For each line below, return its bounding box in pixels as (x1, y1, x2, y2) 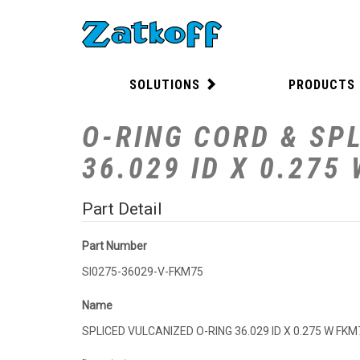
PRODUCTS (288, 77, 355, 93)
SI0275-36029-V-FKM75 (82, 265, 203, 279)
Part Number (82, 239, 147, 253)
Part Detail (82, 199, 162, 219)
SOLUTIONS (129, 77, 200, 93)
